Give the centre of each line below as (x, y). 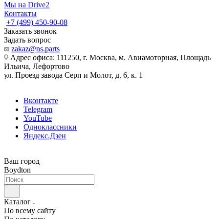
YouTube (38, 118)
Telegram (38, 109)
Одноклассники (50, 127)
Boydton (17, 170)
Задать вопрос (27, 40)
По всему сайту (30, 210)
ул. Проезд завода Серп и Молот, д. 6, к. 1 (73, 75)
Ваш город (22, 161)
